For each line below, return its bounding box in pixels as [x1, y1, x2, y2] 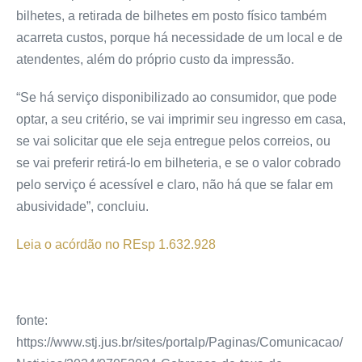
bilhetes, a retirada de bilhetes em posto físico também [16, 8, 326, 23]
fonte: [16, 313, 48, 327]
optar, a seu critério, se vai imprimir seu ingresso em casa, [16, 112, 346, 126]
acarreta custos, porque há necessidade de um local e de [16, 30, 343, 44]
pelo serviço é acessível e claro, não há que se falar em [16, 177, 333, 192]
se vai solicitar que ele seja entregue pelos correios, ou [16, 133, 330, 148]
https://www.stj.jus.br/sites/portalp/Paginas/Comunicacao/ [16, 335, 343, 349]
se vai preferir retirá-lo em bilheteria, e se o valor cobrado [16, 155, 341, 170]
